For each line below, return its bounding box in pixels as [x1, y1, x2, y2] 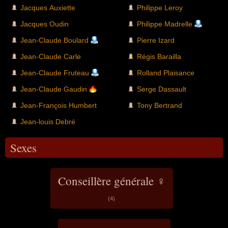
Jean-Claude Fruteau [20, 68, 89, 77]
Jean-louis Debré [20, 117, 75, 126]
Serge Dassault [137, 84, 186, 93]
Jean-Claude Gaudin [20, 84, 87, 93]
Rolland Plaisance [137, 68, 194, 77]
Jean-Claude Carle [20, 52, 81, 61]
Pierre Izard [137, 36, 175, 44]
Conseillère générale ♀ [58, 173, 165, 188]
